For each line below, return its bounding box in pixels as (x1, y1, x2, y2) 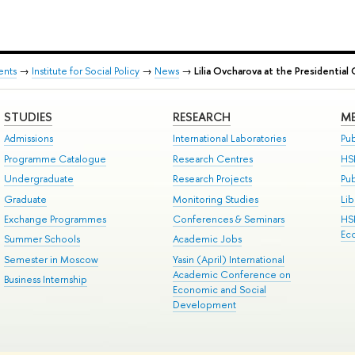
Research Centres (172, 151, 253, 166)
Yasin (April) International (172, 252, 284, 266)
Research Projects (172, 172, 252, 186)
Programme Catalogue (3, 151, 106, 166)
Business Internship (3, 273, 87, 287)
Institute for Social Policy (32, 64, 139, 78)
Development (172, 297, 236, 311)
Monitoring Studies (172, 192, 258, 206)
